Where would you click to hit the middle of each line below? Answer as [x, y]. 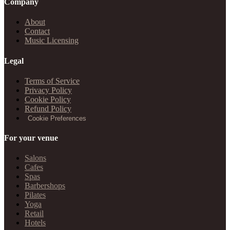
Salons [35, 158]
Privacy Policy [48, 90]
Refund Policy [48, 108]
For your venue [31, 138]
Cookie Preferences [57, 118]
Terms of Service [52, 81]
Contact [37, 31]
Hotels [35, 223]
